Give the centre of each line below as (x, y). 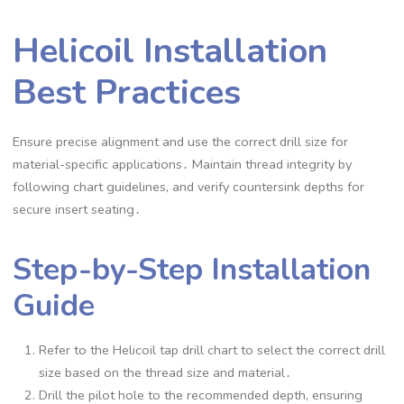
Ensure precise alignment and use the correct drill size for (181, 142)
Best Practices (127, 93)
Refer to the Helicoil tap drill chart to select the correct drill (212, 349)
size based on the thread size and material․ (165, 372)
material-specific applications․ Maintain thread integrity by (183, 165)
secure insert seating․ (77, 210)
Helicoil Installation (170, 51)
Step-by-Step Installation (192, 269)
